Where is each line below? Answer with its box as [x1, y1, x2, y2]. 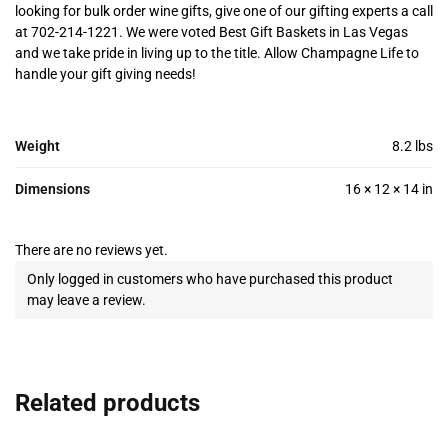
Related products [15, 389, 200, 417]
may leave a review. [27, 292, 146, 309]
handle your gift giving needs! [15, 66, 196, 83]
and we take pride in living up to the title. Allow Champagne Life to [15, 45, 419, 62]
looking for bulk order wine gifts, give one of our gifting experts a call [15, 3, 433, 20]
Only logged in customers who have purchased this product [27, 271, 393, 288]
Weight [15, 138, 60, 155]
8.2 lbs [392, 138, 433, 155]
